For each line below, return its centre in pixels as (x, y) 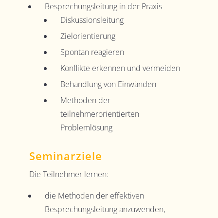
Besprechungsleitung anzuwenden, (105, 209)
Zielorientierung (88, 36)
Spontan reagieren (92, 52)
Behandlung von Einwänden (108, 84)
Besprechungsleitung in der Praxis (103, 7)
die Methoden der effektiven (94, 196)
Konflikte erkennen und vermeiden (120, 68)
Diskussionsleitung (92, 20)
